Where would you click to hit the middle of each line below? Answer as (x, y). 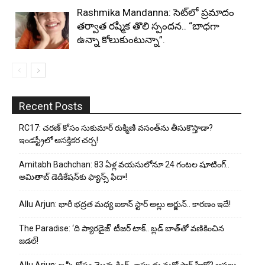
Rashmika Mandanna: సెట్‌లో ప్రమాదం (156, 12)
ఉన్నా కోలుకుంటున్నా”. (121, 39)
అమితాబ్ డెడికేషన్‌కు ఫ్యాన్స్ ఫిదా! (73, 177)
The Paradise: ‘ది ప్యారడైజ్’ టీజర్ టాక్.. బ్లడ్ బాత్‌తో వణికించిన (122, 228)
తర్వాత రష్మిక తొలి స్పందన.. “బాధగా (148, 26)
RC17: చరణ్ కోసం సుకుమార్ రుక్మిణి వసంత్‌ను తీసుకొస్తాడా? (116, 127)
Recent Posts (51, 106)
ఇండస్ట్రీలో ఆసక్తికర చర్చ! (59, 140)
